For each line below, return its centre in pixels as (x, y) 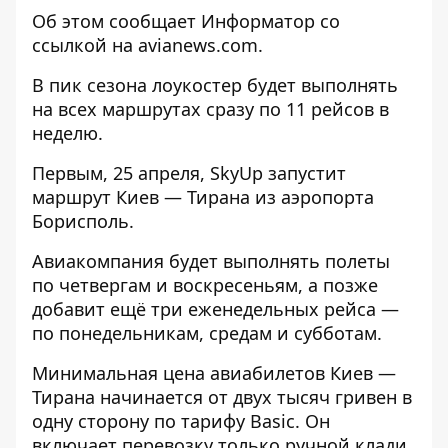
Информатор (258, 21)
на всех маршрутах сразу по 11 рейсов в (210, 109)
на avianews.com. (185, 45)
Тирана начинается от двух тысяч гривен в (222, 397)
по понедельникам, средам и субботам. (207, 333)
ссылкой (69, 45)
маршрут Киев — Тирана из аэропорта (203, 197)
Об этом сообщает (116, 21)
